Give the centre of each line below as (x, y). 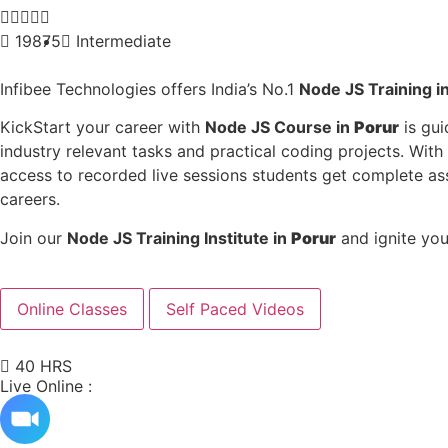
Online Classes (72, 309)
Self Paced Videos (235, 309)
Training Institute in (213, 237)
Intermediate (123, 41)
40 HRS (43, 366)
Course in (314, 127)
